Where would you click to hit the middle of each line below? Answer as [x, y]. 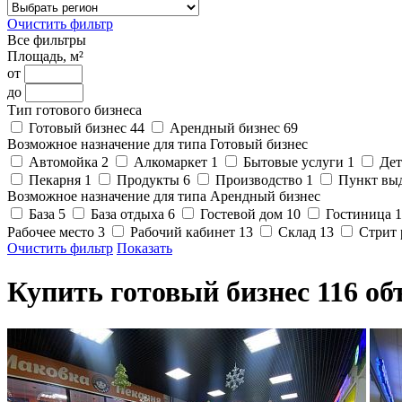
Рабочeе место [52, 232]
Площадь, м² [45, 56]
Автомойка [65, 162]
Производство [261, 180]
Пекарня [57, 180]
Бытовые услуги [295, 162]
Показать [144, 248]
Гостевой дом [243, 214]
